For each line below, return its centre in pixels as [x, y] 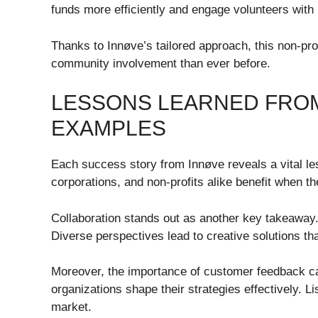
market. [71, 307]
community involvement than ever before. [161, 63]
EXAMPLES [109, 128]
